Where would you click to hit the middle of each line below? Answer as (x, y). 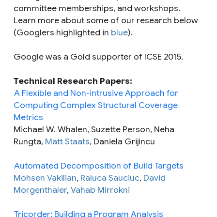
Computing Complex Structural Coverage (96, 105)
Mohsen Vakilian (45, 178)
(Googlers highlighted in (62, 32)
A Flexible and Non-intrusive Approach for (96, 93)
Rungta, (29, 141)
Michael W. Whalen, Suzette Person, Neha (94, 129)
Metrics (28, 117)
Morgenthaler (40, 190)
